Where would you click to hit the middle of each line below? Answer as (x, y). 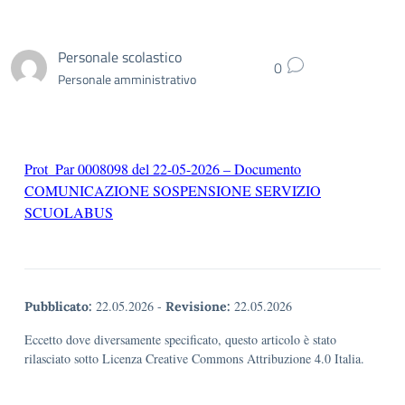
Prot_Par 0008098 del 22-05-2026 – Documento (163, 169)
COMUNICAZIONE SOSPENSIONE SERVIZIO (173, 190)
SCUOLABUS (69, 212)
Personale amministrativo (127, 79)
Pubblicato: (58, 306)
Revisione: (198, 306)
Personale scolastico (120, 57)
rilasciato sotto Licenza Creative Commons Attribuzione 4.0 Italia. (194, 358)
